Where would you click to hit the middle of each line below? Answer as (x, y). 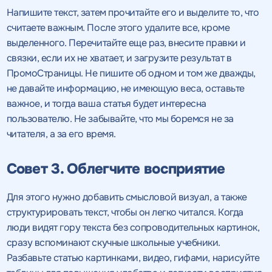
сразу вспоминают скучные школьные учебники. (114, 242)
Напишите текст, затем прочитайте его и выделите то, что (133, 12)
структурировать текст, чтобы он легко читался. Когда (125, 212)
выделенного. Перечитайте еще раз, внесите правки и (126, 42)
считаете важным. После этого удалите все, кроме (118, 27)
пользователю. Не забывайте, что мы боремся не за (120, 118)
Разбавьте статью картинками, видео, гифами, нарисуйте (133, 257)
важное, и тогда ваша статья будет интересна (107, 103)
